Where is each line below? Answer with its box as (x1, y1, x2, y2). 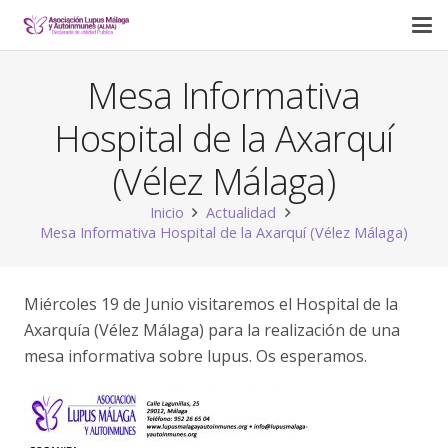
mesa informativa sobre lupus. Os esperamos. (24, 345, 367, 367)
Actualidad (206, 203, 276, 222)
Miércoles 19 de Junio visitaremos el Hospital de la (24, 293, 398, 315)
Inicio (149, 203, 184, 222)
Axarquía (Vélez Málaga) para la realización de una (24, 319, 400, 341)
